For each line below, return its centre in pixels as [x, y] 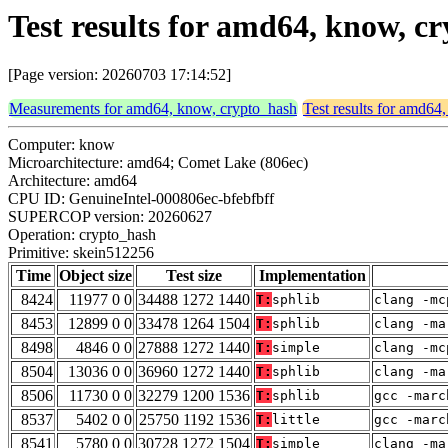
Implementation [312, 276]
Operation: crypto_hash [82, 235]
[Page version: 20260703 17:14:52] [119, 75]
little [296, 420]
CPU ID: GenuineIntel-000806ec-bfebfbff [141, 199]
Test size [194, 276]
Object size [95, 276]
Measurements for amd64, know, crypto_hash [153, 109]
